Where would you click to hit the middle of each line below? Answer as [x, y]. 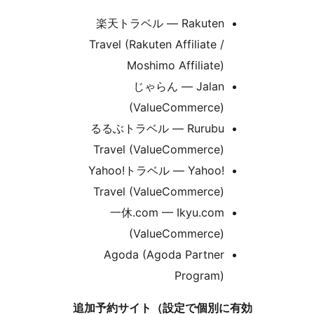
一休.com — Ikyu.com [252, 213]
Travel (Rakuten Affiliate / [241, 45]
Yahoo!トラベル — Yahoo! [241, 171]
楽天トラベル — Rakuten [245, 23]
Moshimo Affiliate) [260, 66]
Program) [284, 276]
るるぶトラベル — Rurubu [242, 129]
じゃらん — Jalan [264, 87]
